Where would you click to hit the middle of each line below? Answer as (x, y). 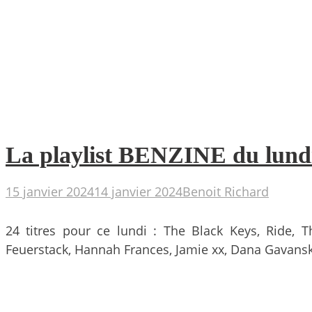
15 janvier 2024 (50, 192)
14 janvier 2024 (138, 192)
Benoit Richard (226, 192)
